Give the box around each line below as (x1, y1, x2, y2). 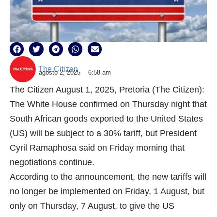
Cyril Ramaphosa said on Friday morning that (10, 143, 185, 153)
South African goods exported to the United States (10, 114, 203, 124)
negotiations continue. (10, 157, 94, 168)
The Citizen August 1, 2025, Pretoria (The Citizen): (10, 85, 204, 95)
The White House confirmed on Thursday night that (10, 99, 207, 109)
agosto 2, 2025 (39, 69, 80, 77)
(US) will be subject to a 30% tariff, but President (10, 128, 197, 139)
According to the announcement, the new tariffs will (10, 172, 206, 182)
